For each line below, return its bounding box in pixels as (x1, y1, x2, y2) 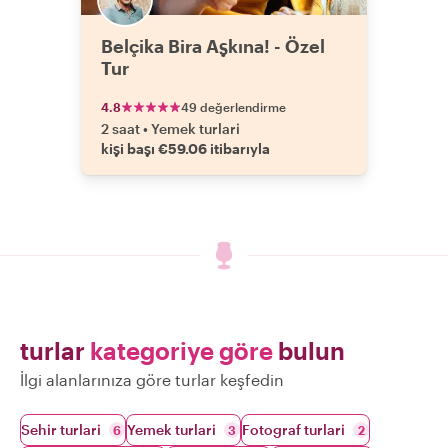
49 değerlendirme (181, 100, 286, 114)
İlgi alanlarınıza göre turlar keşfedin (20, 370, 284, 389)
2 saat (101, 120, 140, 137)
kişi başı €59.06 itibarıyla (101, 140, 270, 157)
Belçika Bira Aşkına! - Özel (101, 35, 325, 57)
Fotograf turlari (242, 421, 345, 438)
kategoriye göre (90, 336, 273, 365)
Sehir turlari (21, 421, 101, 438)
